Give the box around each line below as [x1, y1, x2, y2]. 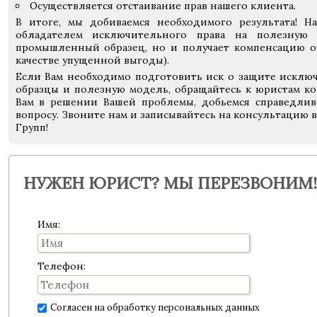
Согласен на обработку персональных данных [50, 301, 260, 313]
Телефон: [37, 260, 86, 272]
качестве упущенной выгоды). [15, 54, 169, 67]
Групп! [15, 121, 48, 134]
